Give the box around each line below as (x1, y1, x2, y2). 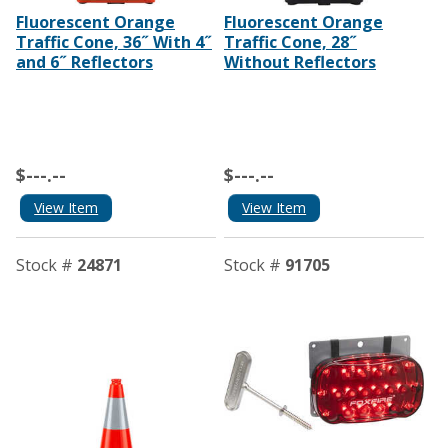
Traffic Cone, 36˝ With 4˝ (16, 30, 212, 53)
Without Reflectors (223, 50, 376, 73)
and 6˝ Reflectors (16, 50, 153, 73)
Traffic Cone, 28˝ (223, 30, 357, 53)
